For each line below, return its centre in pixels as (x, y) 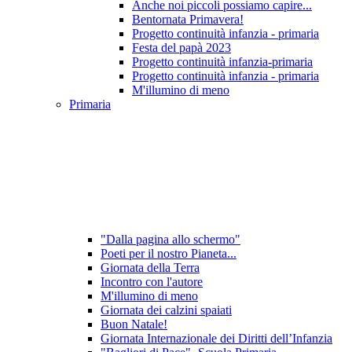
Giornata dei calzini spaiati (166, 310)
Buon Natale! (134, 324)
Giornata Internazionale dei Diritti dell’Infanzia (216, 339)
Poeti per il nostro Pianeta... (169, 254)
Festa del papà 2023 (181, 48)
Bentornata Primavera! (188, 20)
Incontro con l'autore (152, 282)
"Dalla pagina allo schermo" (170, 240)
